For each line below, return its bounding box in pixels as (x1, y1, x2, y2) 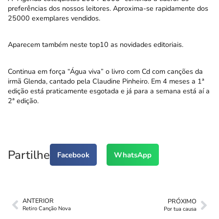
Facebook (57, 150, 89, 160)
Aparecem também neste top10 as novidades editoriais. (8, 40, 183, 50)
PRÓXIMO (168, 197, 197, 206)
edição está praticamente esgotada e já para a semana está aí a (8, 86, 210, 96)
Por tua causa (164, 205, 197, 213)
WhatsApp (114, 150, 152, 160)
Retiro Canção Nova (22, 205, 71, 213)
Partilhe (8, 147, 50, 163)
